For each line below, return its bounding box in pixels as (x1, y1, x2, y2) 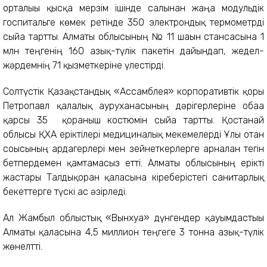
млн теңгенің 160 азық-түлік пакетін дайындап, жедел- (3, 45, 264, 57)
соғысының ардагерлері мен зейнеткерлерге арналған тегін (3, 143, 264, 154)
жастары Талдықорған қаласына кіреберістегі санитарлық (3, 172, 264, 183)
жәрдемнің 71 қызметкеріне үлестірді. (3, 60, 165, 71)
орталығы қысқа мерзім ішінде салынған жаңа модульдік (3, 2, 264, 14)
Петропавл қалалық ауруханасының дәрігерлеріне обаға (3, 100, 264, 111)
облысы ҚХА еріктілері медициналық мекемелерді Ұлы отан (3, 129, 264, 140)
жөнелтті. (3, 241, 42, 252)
